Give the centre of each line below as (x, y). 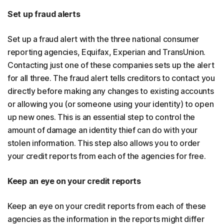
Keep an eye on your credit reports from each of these (107, 206)
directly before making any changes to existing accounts (111, 91)
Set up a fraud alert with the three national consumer (103, 39)
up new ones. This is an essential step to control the (101, 117)
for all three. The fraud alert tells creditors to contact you (111, 78)
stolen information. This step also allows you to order (104, 143)
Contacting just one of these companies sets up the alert (111, 65)
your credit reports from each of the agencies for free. (107, 156)
